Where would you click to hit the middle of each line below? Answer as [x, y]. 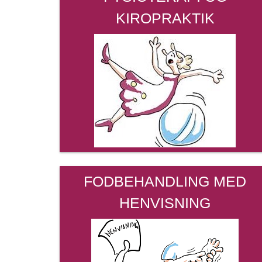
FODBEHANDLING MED [165, 181]
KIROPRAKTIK [165, 18]
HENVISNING [165, 203]
